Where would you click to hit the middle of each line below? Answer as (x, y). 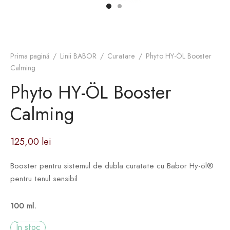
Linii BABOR (78, 56)
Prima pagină (30, 56)
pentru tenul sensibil (44, 178)
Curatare (121, 56)
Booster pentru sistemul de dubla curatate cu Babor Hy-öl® (112, 166)
